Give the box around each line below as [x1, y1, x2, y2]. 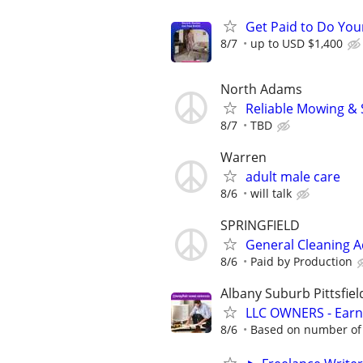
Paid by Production [250, 254, 352, 270]
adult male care [246, 168, 340, 186]
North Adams [220, 79, 302, 98]
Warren [220, 148, 267, 166]
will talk [250, 186, 292, 201]
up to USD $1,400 [250, 35, 343, 51]
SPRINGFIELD [220, 216, 300, 235]
